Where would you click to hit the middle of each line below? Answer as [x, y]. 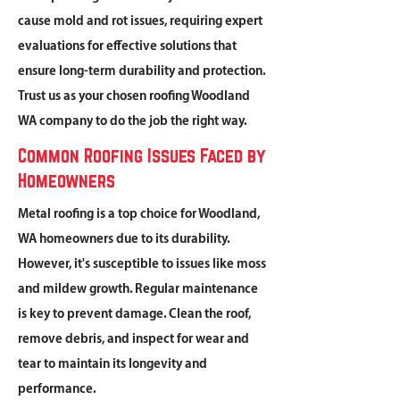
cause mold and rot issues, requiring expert [140, 21]
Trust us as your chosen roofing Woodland [134, 96]
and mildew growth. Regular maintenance [138, 289]
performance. [57, 389]
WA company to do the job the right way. [133, 121]
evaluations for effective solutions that [127, 46]
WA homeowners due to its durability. [124, 239]
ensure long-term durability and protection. [142, 71]
